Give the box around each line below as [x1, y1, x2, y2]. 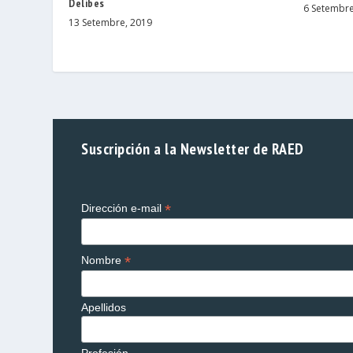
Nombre [81, 254, 125, 267]
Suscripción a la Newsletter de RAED [81, 139, 304, 159]
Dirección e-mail [81, 202, 165, 215]
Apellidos [81, 301, 127, 314]
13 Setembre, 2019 [69, 16, 153, 30]
